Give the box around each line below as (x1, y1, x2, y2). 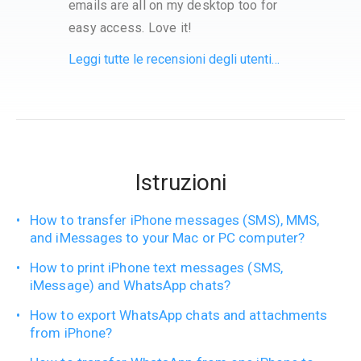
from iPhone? (30, 325, 113, 342)
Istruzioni (135, 169, 226, 197)
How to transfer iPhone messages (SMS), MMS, (30, 212, 320, 229)
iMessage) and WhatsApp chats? (30, 277, 230, 294)
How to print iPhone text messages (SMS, (30, 259, 283, 276)
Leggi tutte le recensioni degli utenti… (68, 52, 280, 68)
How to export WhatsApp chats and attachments (30, 307, 328, 324)
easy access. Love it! (68, 20, 193, 36)
